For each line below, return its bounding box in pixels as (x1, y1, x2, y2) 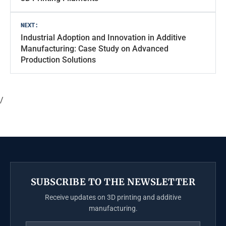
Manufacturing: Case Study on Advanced (21, 44, 168, 54)
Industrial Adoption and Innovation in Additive (21, 33, 186, 43)
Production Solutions (21, 55, 96, 65)
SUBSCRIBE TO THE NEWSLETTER (30, 176, 196, 188)
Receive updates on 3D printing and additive (45, 193, 181, 202)
